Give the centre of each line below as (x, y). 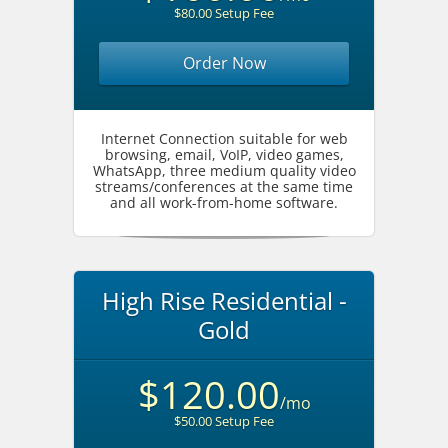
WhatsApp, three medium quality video (224, 170)
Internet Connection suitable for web (224, 138)
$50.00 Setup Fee (224, 421)
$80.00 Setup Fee (224, 13)
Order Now (224, 63)
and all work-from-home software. (224, 202)
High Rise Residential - (224, 300)
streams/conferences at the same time (224, 186)
